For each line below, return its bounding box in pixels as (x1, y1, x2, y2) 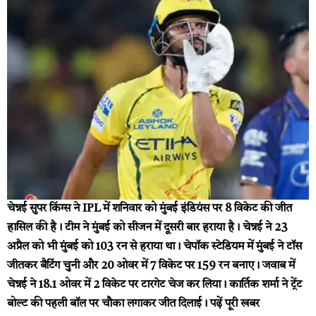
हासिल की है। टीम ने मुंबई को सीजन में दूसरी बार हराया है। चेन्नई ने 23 (7, 222, 288, 234)
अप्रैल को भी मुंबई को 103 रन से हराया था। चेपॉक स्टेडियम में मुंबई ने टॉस (7, 241, 302, 253)
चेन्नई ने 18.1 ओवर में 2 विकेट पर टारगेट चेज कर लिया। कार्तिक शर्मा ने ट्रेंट (7, 279, 302, 291)
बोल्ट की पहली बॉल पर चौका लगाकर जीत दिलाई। (7, 298, 210, 310)
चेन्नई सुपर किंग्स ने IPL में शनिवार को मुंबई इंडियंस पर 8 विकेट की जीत (7, 203, 292, 215)
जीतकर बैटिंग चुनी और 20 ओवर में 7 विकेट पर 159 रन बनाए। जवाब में (7, 260, 295, 272)
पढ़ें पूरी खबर (210, 298, 260, 310)
